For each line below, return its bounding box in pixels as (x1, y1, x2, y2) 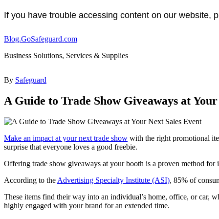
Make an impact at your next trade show (4, 133, 128, 142)
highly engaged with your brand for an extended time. (4, 201, 170, 210)
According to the (4, 175, 57, 184)
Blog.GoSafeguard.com (4, 35, 77, 43)
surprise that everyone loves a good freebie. (4, 142, 137, 151)
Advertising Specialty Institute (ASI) (57, 175, 170, 184)
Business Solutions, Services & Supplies (4, 51, 128, 60)
